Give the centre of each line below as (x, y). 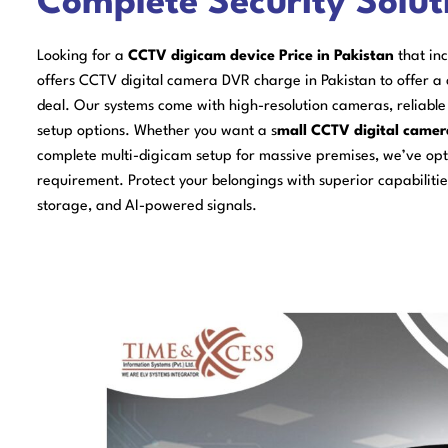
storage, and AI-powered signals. (147, 206)
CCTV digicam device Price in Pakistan (259, 56)
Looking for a (80, 56)
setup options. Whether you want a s (157, 131)
